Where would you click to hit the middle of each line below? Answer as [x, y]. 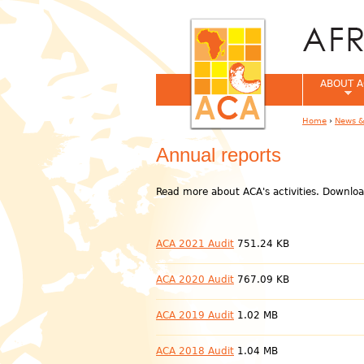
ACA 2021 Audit [195, 244]
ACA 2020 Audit [195, 279]
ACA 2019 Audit [195, 315]
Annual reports [219, 155]
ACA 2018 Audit [195, 351]
